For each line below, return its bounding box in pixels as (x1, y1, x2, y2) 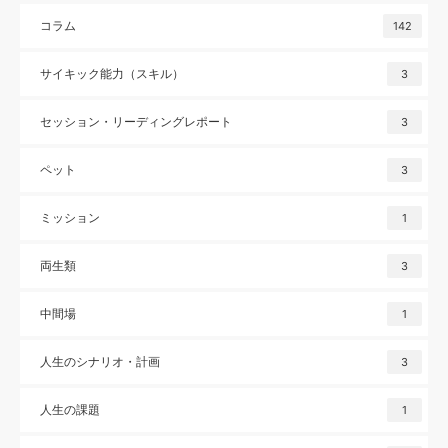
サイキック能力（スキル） (40, 65, 184, 81)
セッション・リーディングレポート (40, 113, 232, 129)
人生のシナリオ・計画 (40, 353, 160, 369)
